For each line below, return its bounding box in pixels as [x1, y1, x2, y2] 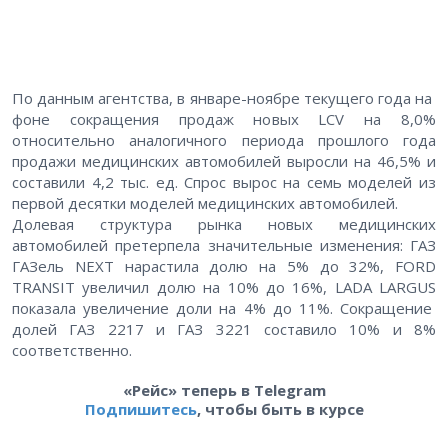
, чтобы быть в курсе [196, 399, 364, 420]
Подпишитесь [84, 399, 197, 420]
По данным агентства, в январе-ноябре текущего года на [12, 88, 436, 109]
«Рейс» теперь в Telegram [122, 380, 326, 401]
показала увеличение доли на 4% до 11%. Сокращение [12, 298, 436, 319]
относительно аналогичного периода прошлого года [12, 130, 436, 151]
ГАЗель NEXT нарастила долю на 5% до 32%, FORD [12, 256, 436, 277]
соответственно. [12, 340, 132, 361]
